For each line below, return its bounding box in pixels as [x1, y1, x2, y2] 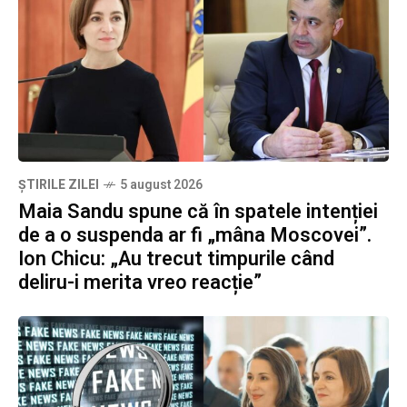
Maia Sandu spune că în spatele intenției [18, 196, 378, 226]
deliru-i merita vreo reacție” [18, 267, 262, 297]
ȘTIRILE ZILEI [18, 174, 99, 194]
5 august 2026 [120, 174, 203, 194]
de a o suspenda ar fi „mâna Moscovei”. [18, 220, 372, 250]
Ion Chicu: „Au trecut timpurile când [18, 243, 334, 273]
